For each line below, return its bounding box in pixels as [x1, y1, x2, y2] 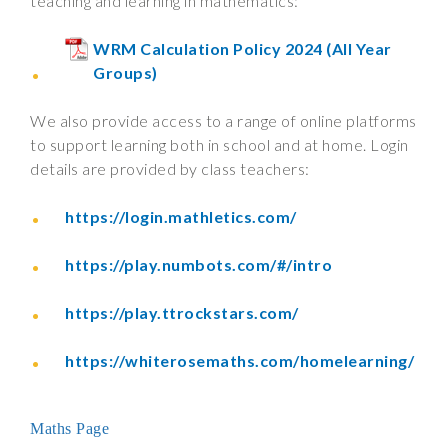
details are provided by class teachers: [30, 159, 313, 178]
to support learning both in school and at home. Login [30, 135, 409, 154]
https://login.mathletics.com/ [65, 207, 297, 226]
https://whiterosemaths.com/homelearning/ [65, 351, 414, 370]
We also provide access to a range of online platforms [30, 111, 417, 130]
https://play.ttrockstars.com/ [65, 303, 299, 322]
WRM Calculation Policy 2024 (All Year [93, 39, 392, 58]
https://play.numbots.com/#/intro [65, 255, 332, 274]
